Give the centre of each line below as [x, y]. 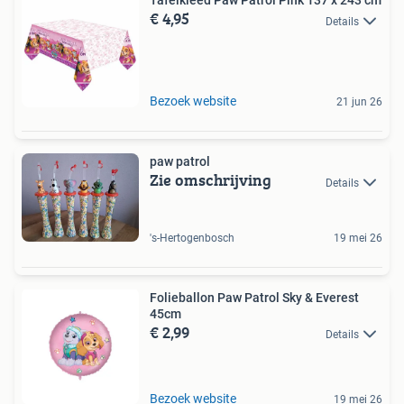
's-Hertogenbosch [192, 239]
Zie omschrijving [211, 180]
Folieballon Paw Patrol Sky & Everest [254, 298]
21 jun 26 [359, 102]
